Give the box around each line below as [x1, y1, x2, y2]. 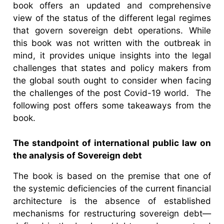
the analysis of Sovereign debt [13, 149, 142, 160]
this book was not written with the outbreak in [13, 37, 211, 48]
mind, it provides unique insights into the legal [13, 49, 211, 60]
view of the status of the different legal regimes [13, 12, 211, 23]
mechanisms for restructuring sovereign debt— [13, 207, 211, 218]
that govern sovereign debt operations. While [13, 24, 211, 35]
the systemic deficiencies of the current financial [13, 182, 211, 193]
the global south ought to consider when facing [13, 74, 211, 85]
